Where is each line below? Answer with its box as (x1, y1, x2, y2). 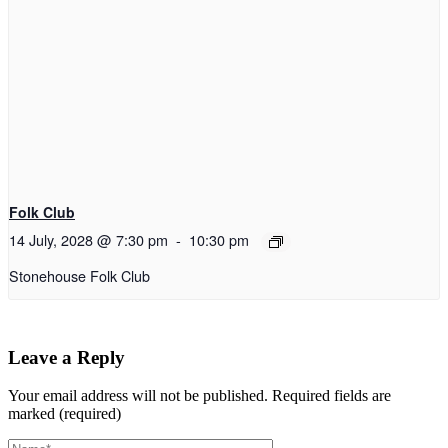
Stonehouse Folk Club (9, 264, 150, 286)
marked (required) (8, 405, 121, 423)
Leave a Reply (8, 346, 125, 368)
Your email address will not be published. (8, 387, 268, 405)
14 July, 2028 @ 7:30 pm (9, 229, 168, 251)
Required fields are (268, 387, 391, 405)
